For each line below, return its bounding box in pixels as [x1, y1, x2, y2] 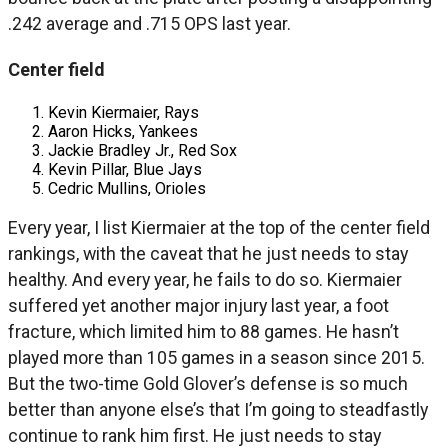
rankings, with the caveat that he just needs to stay [8, 243, 408, 265]
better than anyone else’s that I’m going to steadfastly [8, 399, 428, 421]
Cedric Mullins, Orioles [48, 178, 206, 198]
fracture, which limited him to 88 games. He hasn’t [8, 321, 399, 343]
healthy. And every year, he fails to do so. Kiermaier [8, 269, 402, 291]
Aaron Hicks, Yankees [48, 121, 198, 141]
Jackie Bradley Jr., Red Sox [48, 140, 237, 160]
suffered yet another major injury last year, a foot [8, 295, 389, 317]
